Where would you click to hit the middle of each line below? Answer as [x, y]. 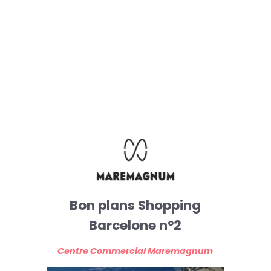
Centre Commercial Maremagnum [135, 251]
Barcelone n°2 [135, 225]
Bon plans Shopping [135, 205]
